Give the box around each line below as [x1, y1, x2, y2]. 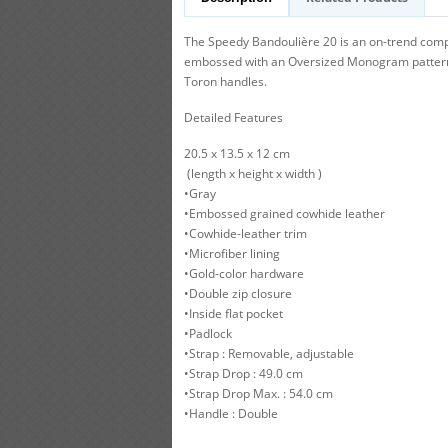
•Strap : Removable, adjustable [184, 345, 354, 362]
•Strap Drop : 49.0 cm [184, 365, 303, 382]
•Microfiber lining [184, 245, 280, 262]
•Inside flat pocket [184, 305, 283, 322]
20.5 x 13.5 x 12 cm [184, 145, 290, 162]
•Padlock [184, 325, 232, 342]
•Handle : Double [184, 405, 278, 422]
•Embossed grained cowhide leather [184, 205, 385, 222]
